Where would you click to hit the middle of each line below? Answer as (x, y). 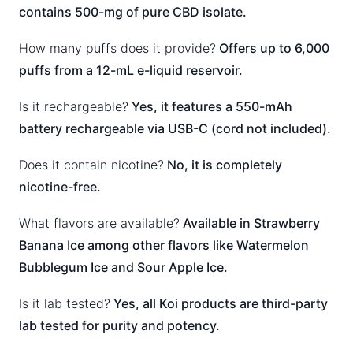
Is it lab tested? (65, 303)
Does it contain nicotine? (91, 164)
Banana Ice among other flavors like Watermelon (164, 245)
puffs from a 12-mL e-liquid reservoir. (131, 70)
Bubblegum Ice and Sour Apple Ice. (123, 267)
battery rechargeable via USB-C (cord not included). (175, 128)
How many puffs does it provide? (117, 48)
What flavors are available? (99, 223)
